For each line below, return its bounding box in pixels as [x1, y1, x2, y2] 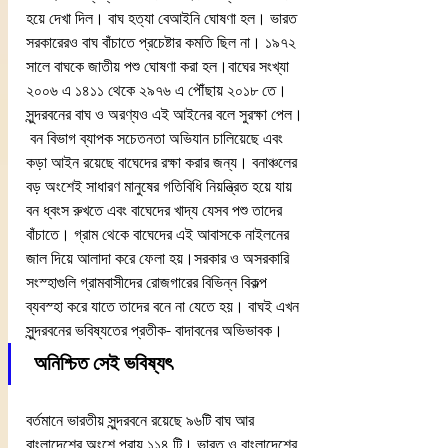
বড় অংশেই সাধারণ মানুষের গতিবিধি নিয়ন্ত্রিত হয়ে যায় [26, 176, 296, 196]
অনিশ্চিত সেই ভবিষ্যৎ [34, 351, 172, 375]
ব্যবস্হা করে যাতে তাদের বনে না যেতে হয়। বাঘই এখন [26, 296, 303, 316]
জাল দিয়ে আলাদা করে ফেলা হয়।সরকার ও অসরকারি [26, 248, 293, 268]
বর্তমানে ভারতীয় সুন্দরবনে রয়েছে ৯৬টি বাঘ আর [26, 410, 258, 430]
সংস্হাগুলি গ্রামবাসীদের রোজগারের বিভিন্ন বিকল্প [26, 272, 271, 292]
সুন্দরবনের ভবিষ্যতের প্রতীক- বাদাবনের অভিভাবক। [26, 320, 283, 340]
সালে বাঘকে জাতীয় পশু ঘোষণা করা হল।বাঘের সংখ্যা [26, 56, 293, 76]
